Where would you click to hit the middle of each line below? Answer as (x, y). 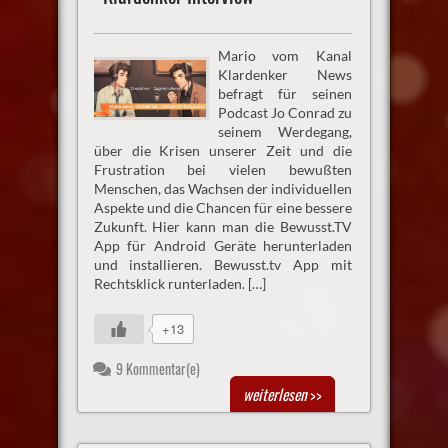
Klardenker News (285, 74)
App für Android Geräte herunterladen (223, 245)
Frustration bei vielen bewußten (223, 169)
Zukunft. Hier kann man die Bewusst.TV (223, 226)
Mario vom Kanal (285, 55)
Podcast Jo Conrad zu (285, 112)
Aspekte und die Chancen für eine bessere (223, 207)
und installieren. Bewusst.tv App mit (223, 264)
